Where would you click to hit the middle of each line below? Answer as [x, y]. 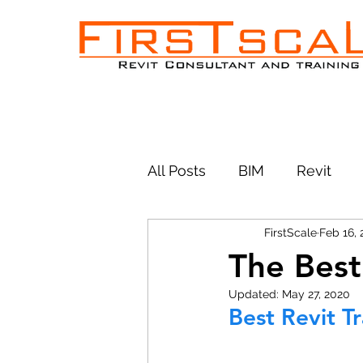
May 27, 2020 [316, 294]
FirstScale [290, 232]
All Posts [177, 170]
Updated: [255, 294]
